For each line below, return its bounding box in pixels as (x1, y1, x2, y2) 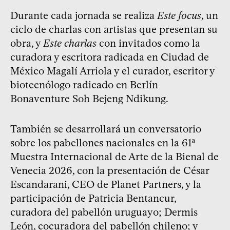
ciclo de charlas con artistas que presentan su (10, 23, 218, 35)
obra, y (10, 36, 43, 49)
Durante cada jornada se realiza (10, 9, 157, 22)
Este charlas (43, 36, 97, 49)
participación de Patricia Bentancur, (10, 191, 176, 204)
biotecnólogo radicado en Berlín (10, 78, 158, 91)
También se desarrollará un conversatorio (10, 122, 201, 135)
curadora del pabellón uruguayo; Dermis (10, 205, 198, 218)
